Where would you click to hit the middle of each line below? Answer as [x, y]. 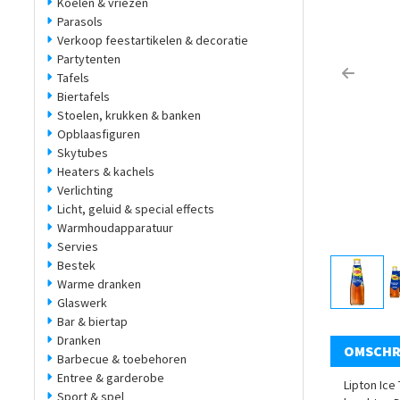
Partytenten [89, 59]
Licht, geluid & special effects [136, 209]
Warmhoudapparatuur [115, 228]
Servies [78, 247]
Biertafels [83, 97]
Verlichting [85, 191]
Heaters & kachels [106, 172]
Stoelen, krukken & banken [129, 116]
